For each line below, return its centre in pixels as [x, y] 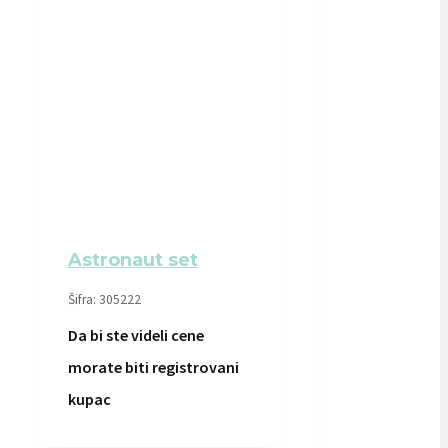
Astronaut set [133, 260]
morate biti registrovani [153, 366]
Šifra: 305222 [104, 299]
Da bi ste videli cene [136, 334]
